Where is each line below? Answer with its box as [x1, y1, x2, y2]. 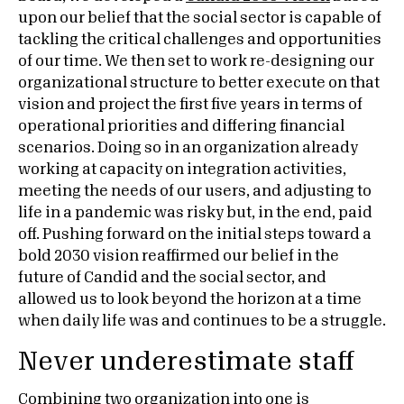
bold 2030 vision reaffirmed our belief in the [18, 249, 339, 263]
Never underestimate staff [18, 349, 355, 374]
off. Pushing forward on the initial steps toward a [18, 227, 372, 242]
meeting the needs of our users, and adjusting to [18, 184, 372, 198]
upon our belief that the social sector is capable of [18, 11, 381, 25]
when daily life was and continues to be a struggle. [18, 314, 386, 328]
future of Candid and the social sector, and [18, 271, 326, 285]
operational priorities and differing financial [18, 119, 344, 133]
